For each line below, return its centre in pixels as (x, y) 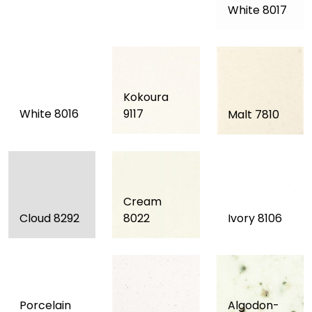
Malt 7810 (253, 114)
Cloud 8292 (49, 218)
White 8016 (49, 114)
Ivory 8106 (255, 218)
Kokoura (146, 97)
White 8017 (257, 10)
